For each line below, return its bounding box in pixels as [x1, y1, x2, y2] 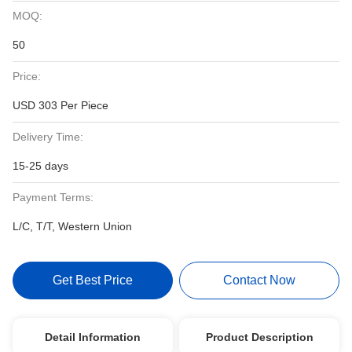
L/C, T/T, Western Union [13, 220, 132, 233]
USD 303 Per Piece [13, 99, 108, 112]
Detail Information [44, 331, 141, 343]
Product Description [205, 331, 313, 343]
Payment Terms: [13, 191, 93, 203]
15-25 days [13, 159, 68, 172]
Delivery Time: [13, 130, 83, 143]
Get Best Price [52, 273, 133, 287]
